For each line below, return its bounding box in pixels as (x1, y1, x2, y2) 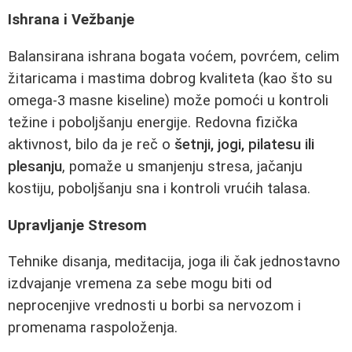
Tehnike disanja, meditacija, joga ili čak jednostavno (8, 253, 340, 271)
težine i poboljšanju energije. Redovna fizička (8, 114, 298, 132)
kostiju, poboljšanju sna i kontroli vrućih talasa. (8, 180, 310, 198)
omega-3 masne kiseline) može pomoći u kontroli (8, 92, 328, 110)
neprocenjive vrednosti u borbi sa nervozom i (8, 297, 301, 315)
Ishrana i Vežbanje (8, 11, 134, 29)
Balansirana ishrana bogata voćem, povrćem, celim (8, 48, 339, 66)
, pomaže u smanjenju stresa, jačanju (62, 158, 302, 176)
